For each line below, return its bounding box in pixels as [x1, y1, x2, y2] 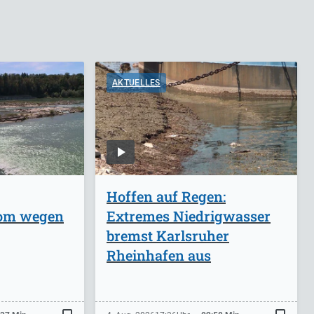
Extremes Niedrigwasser [107, 206, 271, 225]
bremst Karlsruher [107, 226, 229, 245]
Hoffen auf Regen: [107, 186, 226, 205]
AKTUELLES [112, 77, 161, 88]
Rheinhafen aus [107, 245, 211, 264]
